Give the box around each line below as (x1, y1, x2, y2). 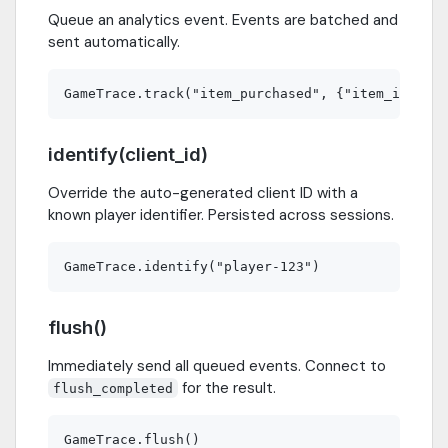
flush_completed (53, 380, 174, 396)
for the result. (178, 377, 277, 398)
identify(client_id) (48, 142, 208, 166)
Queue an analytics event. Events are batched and (48, 9, 398, 30)
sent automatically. (48, 31, 180, 52)
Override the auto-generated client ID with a (48, 182, 358, 203)
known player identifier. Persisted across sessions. (48, 204, 394, 225)
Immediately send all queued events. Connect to (48, 355, 386, 376)
